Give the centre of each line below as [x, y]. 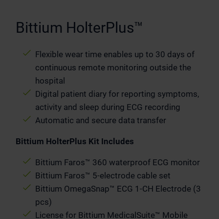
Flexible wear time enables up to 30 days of [115, 54]
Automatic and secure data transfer [101, 120]
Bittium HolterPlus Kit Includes [75, 141]
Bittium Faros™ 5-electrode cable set [103, 175]
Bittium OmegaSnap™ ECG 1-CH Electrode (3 [118, 188]
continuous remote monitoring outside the [113, 67]
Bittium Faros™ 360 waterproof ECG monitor [118, 162]
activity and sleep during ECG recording [108, 107]
